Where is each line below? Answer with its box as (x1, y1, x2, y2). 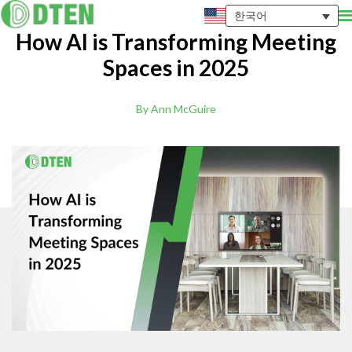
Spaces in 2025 (103, 54, 249, 82)
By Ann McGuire (136, 102, 216, 116)
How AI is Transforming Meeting (16, 28, 336, 56)
